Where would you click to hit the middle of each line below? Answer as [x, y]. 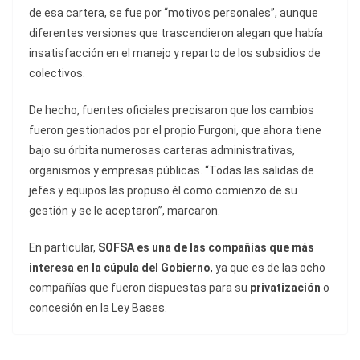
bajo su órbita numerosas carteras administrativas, [162, 151]
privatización [286, 288]
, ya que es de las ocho [268, 268]
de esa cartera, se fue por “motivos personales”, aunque [174, 13]
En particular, [63, 248]
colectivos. [57, 74]
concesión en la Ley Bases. [98, 308]
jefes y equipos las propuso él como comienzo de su [163, 191]
